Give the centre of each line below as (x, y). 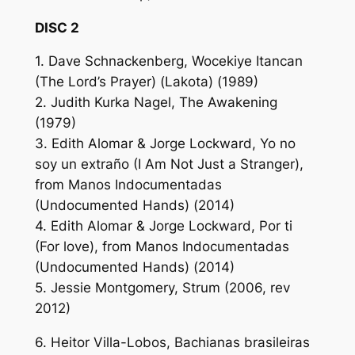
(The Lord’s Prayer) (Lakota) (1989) (146, 82)
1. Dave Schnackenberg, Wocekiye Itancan (168, 61)
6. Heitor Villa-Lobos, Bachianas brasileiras (172, 343)
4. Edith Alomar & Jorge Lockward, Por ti (163, 226)
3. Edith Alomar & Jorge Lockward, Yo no (165, 144)
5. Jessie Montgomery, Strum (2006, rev (162, 288)
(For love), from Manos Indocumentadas (162, 247)
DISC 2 (57, 27)
